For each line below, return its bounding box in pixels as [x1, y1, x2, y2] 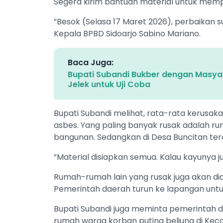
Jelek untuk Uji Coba [68, 78, 150, 90]
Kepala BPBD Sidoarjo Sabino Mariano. [54, 27, 201, 39]
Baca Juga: [68, 56, 113, 68]
